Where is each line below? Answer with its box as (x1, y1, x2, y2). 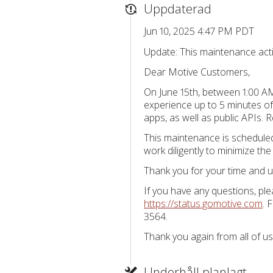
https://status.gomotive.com (144, 197, 263, 210)
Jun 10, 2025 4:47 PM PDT (144, 24, 254, 38)
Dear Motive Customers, (144, 65, 250, 79)
